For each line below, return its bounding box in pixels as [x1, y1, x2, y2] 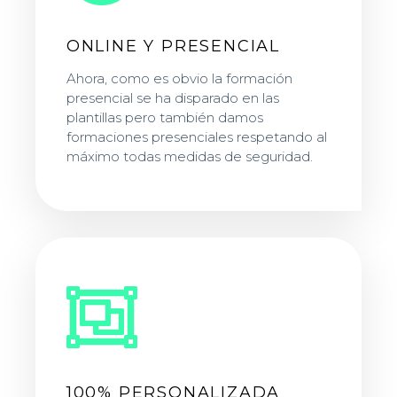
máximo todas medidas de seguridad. [66, 148, 313, 166]
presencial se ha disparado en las [66, 90, 279, 107]
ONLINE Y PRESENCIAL [66, 36, 281, 57]
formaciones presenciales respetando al [66, 128, 327, 146]
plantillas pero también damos [66, 109, 263, 127]
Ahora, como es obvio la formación [66, 70, 292, 88]
